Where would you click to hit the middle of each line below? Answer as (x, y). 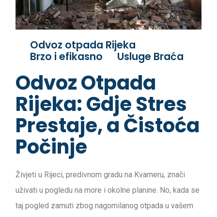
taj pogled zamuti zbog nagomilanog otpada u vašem (104, 205)
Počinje (51, 147)
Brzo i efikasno (66, 56)
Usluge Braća (150, 56)
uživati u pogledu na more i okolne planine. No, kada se (108, 190)
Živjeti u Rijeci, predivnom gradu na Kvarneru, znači (100, 174)
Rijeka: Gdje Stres (101, 104)
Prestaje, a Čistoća (108, 125)
